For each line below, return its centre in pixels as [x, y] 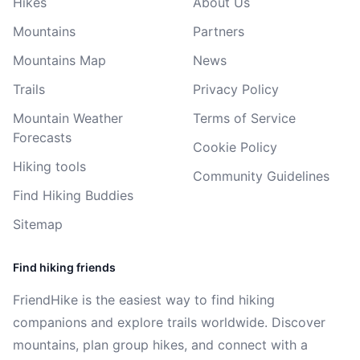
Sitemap [38, 224]
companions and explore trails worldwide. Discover [169, 322]
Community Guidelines [261, 176]
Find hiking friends [64, 267]
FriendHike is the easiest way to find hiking [144, 300]
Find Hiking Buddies [73, 195]
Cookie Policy [235, 147]
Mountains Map [59, 60]
